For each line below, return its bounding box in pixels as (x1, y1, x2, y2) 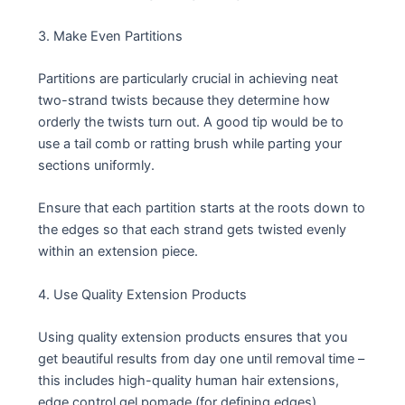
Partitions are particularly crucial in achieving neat (38, 70, 339, 87)
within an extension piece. (38, 243, 199, 260)
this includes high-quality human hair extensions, (38, 372, 340, 389)
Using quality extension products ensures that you (38, 328, 348, 345)
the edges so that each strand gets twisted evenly (38, 221, 347, 239)
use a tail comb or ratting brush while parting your (38, 135, 343, 152)
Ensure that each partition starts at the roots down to (38, 200, 366, 217)
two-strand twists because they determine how (38, 91, 331, 108)
